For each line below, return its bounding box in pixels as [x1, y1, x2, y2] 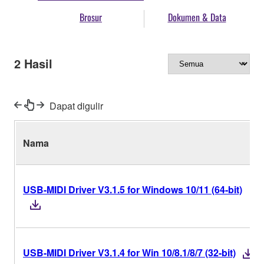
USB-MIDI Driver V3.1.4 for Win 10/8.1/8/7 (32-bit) [23, 245, 236, 259]
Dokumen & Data [167, 10, 226, 25]
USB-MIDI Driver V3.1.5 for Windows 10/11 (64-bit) [23, 182, 242, 196]
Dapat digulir [49, 98, 103, 113]
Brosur [80, 10, 102, 25]
